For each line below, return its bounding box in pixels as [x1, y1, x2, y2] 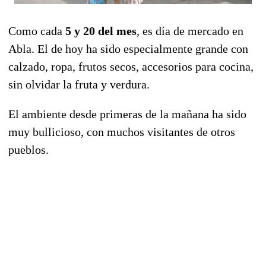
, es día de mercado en [137, 24, 243, 37]
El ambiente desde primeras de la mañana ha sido [8, 107, 246, 121]
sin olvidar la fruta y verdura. [8, 77, 150, 91]
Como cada [8, 24, 65, 37]
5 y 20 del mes [65, 24, 137, 37]
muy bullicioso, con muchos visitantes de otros [8, 125, 235, 138]
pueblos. [8, 142, 49, 156]
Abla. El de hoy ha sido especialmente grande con [8, 42, 248, 55]
